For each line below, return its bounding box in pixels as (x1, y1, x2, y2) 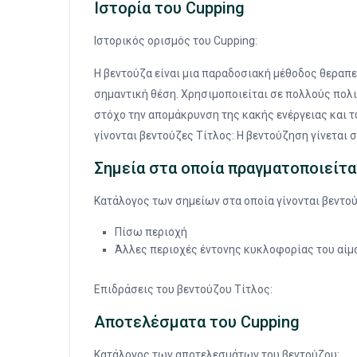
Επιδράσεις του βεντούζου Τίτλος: (94, 283, 273, 296)
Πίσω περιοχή (115, 226, 187, 239)
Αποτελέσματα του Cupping (94, 312, 300, 332)
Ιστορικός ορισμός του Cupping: (94, 34, 257, 48)
